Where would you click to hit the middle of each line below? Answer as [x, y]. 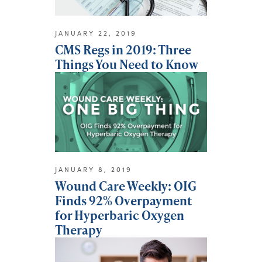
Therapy [79, 229]
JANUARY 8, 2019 [94, 169]
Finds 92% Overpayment [123, 200]
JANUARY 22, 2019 [96, 33]
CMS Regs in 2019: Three [123, 50]
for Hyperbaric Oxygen [120, 215]
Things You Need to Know [127, 64]
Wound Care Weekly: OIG [126, 185]
